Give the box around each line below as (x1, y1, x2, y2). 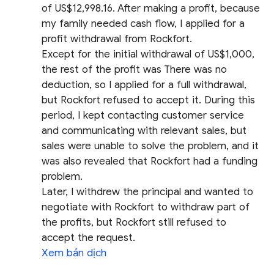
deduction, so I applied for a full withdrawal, (42, 78, 247, 92)
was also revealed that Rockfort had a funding (42, 155, 258, 168)
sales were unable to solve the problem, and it (42, 139, 259, 153)
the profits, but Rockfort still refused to (42, 216, 227, 229)
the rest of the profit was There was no (42, 63, 228, 76)
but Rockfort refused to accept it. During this (42, 94, 256, 107)
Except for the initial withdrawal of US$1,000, (42, 48, 255, 61)
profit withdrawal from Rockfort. (42, 32, 196, 46)
